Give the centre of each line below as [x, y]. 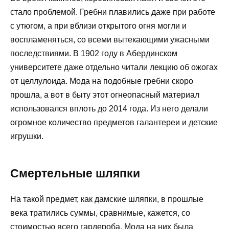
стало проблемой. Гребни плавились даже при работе [113, 12]
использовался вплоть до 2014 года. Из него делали [109, 108]
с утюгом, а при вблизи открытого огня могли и [98, 26]
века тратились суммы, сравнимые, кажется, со [100, 213]
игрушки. [27, 136]
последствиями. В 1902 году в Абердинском [94, 53]
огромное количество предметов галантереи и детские [114, 122]
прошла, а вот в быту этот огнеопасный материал [105, 95]
